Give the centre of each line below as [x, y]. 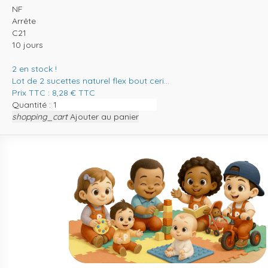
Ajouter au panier [104, 116]
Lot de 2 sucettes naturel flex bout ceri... [91, 80]
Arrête [24, 21]
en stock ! [38, 68]
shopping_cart [40, 116]
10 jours [28, 45]
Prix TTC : [32, 92]
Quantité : [31, 104]
